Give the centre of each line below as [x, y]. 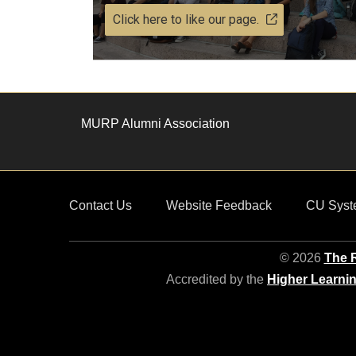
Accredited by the [217, 279]
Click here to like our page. [186, 19]
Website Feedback [219, 205]
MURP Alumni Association [155, 124]
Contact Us [101, 205]
